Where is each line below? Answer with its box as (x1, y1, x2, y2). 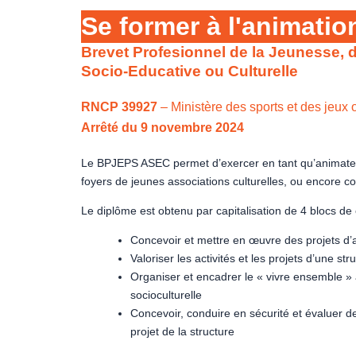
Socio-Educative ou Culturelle (81, 62, 298, 79)
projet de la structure (130, 324, 234, 338)
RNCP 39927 (81, 99, 157, 114)
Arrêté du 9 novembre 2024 (81, 120, 244, 134)
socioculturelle (130, 288, 202, 301)
